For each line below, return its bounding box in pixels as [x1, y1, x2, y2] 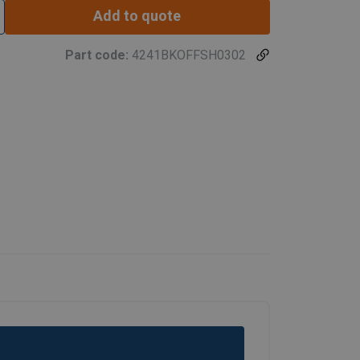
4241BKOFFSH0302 [132, 47, 246, 63]
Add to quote [93, 7, 182, 25]
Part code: [65, 47, 132, 63]
